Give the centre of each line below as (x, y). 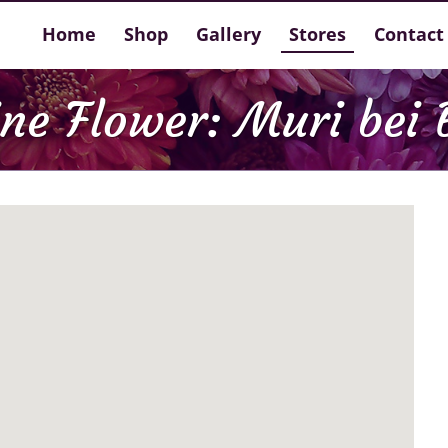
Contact (408, 34)
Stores (317, 34)
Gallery (228, 34)
